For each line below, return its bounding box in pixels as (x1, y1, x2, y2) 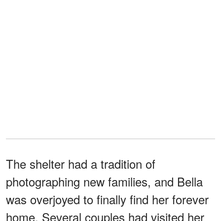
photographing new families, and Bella (6, 172, 203, 190)
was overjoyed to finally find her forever (6, 190, 209, 208)
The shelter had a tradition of (6, 154, 155, 172)
